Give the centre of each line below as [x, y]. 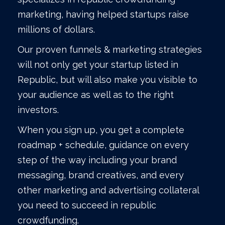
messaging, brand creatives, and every [101, 175]
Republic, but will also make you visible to [107, 80]
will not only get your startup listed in [98, 65]
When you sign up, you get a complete [101, 130]
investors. [38, 110]
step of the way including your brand [97, 160]
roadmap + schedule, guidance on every [103, 145]
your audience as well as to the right [96, 95]
